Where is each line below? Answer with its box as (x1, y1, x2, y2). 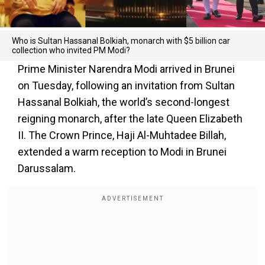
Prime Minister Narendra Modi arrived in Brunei (18, 63, 235, 75)
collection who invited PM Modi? (12, 46, 130, 55)
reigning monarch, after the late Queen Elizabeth (18, 112, 243, 125)
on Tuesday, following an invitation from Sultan (18, 79, 235, 92)
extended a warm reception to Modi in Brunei (18, 146, 227, 158)
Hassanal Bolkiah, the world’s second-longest (18, 96, 230, 108)
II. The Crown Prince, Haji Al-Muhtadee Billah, (18, 129, 226, 141)
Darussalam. (18, 162, 76, 174)
